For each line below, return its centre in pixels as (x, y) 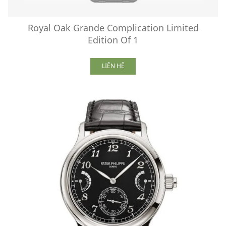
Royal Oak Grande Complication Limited (113, 27)
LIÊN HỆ (113, 66)
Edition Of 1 (113, 40)
